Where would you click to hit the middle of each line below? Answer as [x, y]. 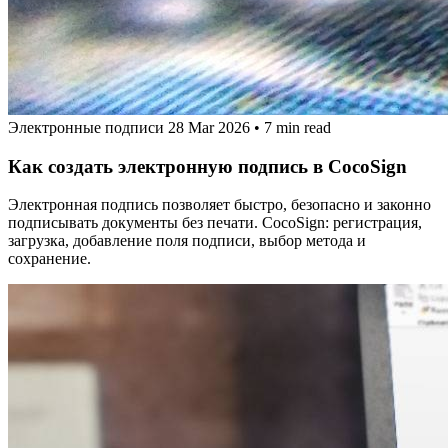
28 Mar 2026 [209, 127]
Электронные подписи [88, 127]
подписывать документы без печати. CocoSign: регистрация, [215, 223]
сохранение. [49, 259]
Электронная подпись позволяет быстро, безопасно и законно [219, 205]
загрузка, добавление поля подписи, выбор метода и [187, 241]
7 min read [297, 127]
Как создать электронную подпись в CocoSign [207, 166]
